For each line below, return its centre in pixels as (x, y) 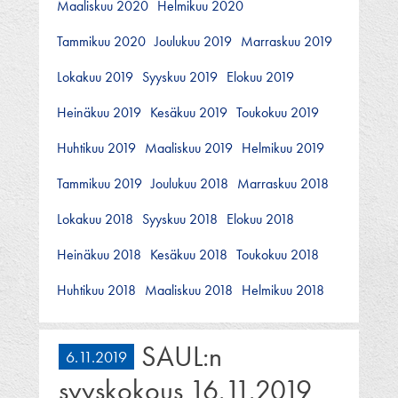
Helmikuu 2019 (283, 147)
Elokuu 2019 (260, 76)
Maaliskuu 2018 (189, 290)
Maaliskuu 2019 (189, 147)
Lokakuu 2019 (95, 76)
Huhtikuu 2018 (96, 290)
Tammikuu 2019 (99, 183)
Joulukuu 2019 (193, 41)
